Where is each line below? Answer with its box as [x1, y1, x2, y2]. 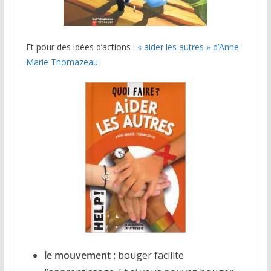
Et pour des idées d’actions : [25, 41, 137, 53]
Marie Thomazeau [25, 56, 98, 68]
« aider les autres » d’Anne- [137, 41, 242, 53]
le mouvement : [44, 249, 116, 262]
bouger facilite [115, 249, 184, 262]
